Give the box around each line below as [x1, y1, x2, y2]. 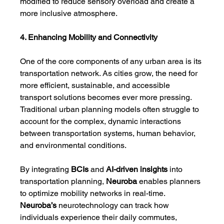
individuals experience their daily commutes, [20, 212, 179, 222]
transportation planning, [20, 176, 106, 186]
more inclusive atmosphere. [20, 8, 118, 18]
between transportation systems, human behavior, [20, 128, 198, 138]
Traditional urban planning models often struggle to [20, 104, 201, 114]
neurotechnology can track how [56, 200, 171, 210]
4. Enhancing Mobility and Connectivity [20, 32, 158, 42]
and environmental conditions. [20, 140, 127, 150]
